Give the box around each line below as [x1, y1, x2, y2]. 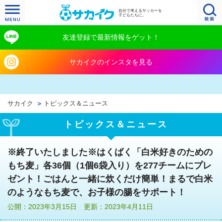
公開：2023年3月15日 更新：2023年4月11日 [7, 203, 153, 211]
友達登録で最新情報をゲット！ [62, 33, 160, 41]
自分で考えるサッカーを [118, 8, 162, 13]
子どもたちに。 [118, 12, 146, 17]
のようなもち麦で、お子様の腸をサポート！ [7, 187, 186, 197]
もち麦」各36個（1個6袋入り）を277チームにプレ [7, 161, 212, 170]
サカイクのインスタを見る [69, 58, 153, 66]
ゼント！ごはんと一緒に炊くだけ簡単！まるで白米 [7, 174, 213, 184]
